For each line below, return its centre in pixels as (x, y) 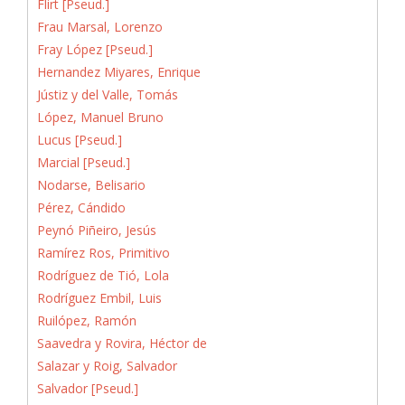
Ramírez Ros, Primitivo (104, 252)
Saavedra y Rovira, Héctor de (122, 343)
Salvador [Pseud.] (88, 388)
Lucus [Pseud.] (80, 139)
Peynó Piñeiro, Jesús (97, 230)
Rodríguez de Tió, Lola (103, 275)
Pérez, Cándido (81, 207)
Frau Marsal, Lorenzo (100, 26)
